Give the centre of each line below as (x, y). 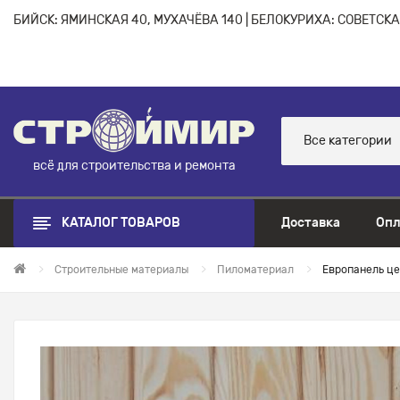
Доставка (311, 222)
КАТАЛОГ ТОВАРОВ (121, 222)
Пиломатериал (255, 269)
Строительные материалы (121, 269)
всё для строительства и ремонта (134, 165)
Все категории (348, 141)
